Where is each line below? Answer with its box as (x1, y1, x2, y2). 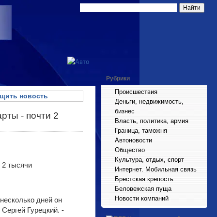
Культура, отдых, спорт (115, 156, 184, 163)
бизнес (115, 108, 135, 115)
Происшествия (115, 88, 157, 95)
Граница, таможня (115, 127, 167, 134)
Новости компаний (115, 195, 169, 202)
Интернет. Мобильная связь (115, 166, 197, 173)
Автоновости (115, 137, 152, 144)
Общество (115, 146, 145, 154)
